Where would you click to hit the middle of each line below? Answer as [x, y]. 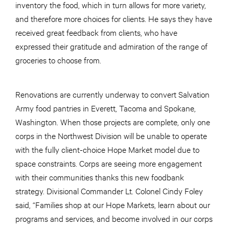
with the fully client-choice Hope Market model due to [107, 149]
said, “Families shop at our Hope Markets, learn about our [113, 204]
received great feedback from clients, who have [96, 32]
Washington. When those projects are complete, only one [113, 122]
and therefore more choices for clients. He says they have [114, 18]
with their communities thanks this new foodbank [100, 177]
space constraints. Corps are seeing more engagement [109, 163]
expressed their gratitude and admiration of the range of [111, 46]
